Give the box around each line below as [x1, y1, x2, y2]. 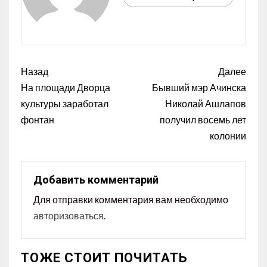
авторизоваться [33, 209, 104, 221]
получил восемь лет [160, 113, 246, 125]
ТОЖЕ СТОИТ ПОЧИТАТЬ [21, 250, 188, 265]
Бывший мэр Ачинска [152, 81, 246, 93]
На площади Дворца [21, 81, 110, 93]
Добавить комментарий [33, 173, 159, 186]
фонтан [21, 113, 54, 125]
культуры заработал [21, 97, 108, 109]
